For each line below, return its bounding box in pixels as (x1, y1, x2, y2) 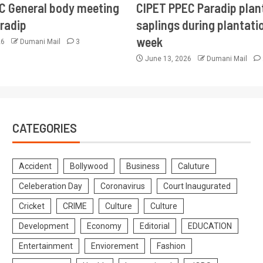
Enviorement (90, 241, 139, 251)
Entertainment (18, 241, 73, 251)
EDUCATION (187, 221, 232, 231)
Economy (86, 221, 122, 231)
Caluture (177, 161, 210, 171)
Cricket (18, 201, 45, 211)
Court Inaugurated (163, 181, 231, 191)
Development (18, 221, 69, 231)
